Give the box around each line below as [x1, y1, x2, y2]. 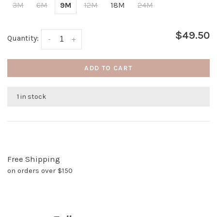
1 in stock [17, 92, 46, 101]
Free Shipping [7, 154, 60, 164]
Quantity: [7, 33, 39, 43]
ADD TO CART [84, 63, 133, 72]
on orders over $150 [7, 166, 73, 175]
